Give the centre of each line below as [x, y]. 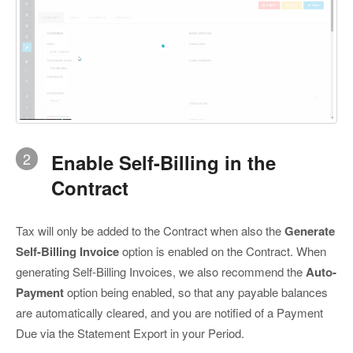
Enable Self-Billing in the [163, 162]
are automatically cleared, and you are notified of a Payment [169, 313]
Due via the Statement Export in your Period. [130, 333]
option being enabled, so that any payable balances [196, 292]
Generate [310, 231]
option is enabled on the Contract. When [223, 251]
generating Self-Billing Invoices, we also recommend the [161, 272]
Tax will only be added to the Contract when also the [150, 231]
